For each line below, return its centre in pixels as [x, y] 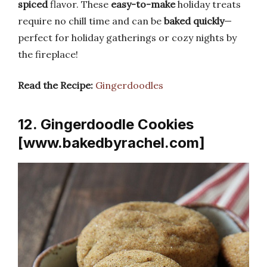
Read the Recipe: [55, 85]
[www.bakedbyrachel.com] [111, 142]
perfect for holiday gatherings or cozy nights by [127, 37]
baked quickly [194, 21]
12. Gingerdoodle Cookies [106, 124]
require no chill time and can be [91, 21]
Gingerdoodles [129, 85]
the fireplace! [48, 54]
